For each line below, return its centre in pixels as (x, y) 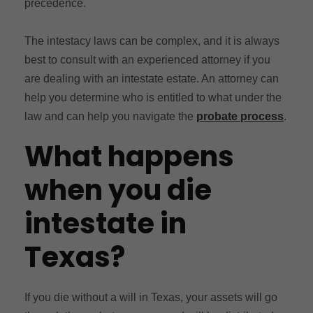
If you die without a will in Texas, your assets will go (151, 297)
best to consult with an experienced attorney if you (147, 59)
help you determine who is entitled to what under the (153, 97)
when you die (118, 190)
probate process (240, 116)
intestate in (105, 223)
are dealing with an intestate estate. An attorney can (152, 78)
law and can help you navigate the (110, 116)
